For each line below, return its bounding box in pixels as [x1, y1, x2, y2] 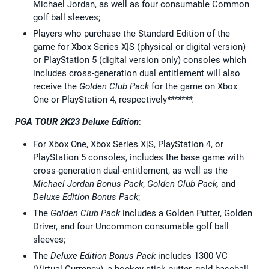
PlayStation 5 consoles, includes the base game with [33, 151, 244, 163]
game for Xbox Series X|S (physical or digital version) [33, 41, 246, 52]
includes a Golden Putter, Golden [120, 207, 252, 219]
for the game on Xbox [151, 80, 237, 92]
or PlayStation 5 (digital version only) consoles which [33, 54, 246, 65]
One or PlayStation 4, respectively [33, 94, 167, 105]
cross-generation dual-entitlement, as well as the [33, 165, 228, 176]
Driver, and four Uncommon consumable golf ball [33, 220, 229, 232]
